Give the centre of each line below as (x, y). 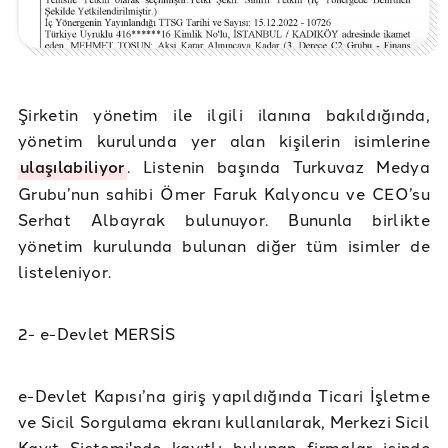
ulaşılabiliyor (73, 167)
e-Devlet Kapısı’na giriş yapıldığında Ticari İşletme (224, 395)
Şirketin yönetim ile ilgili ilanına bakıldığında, (224, 114)
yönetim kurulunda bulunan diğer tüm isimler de (224, 245)
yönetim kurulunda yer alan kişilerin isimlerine (224, 140)
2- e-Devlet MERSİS (97, 333)
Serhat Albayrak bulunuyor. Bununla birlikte (224, 219)
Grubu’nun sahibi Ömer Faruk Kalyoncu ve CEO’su (224, 193)
